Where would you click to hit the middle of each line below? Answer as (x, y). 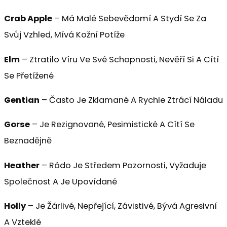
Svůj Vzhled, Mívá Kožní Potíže (64, 35)
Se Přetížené (29, 75)
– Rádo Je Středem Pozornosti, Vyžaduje (123, 165)
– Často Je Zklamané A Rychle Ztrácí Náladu (131, 100)
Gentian (22, 100)
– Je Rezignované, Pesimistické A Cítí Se (112, 125)
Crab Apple (28, 19)
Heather (22, 165)
